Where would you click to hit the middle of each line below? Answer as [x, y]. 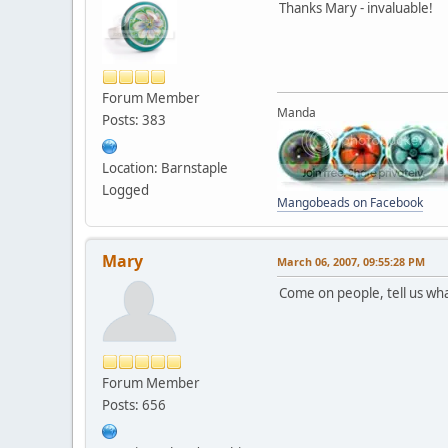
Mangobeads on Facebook [350, 202]
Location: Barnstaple [165, 167]
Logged [125, 189]
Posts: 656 [134, 404]
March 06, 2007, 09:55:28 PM [351, 261]
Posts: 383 [134, 119]
